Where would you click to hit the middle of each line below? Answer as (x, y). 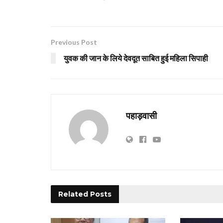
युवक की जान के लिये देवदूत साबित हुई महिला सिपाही (136, 58)
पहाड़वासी (141, 116)
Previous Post (74, 42)
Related (73, 194)
